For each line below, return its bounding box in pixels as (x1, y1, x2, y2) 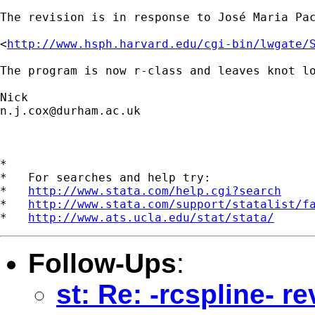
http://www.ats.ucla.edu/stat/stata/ (28, 210, 274, 224)
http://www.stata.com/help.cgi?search (28, 184, 281, 198)
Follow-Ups (28, 247, 176, 278)
